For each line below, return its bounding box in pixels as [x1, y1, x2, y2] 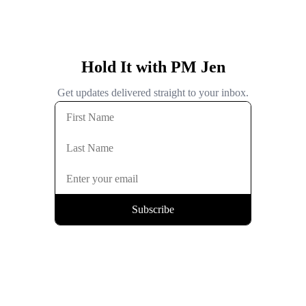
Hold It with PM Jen [81, 58, 225, 76]
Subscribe [132, 203, 174, 215]
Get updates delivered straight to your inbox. [57, 87, 249, 98]
